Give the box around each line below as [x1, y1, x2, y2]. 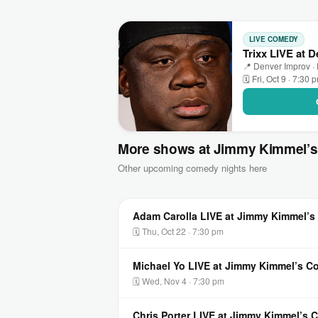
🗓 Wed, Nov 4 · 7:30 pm [133, 275, 224, 287]
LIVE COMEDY [249, 33, 298, 44]
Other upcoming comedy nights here [118, 160, 267, 175]
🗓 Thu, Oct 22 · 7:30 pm [133, 225, 224, 237]
